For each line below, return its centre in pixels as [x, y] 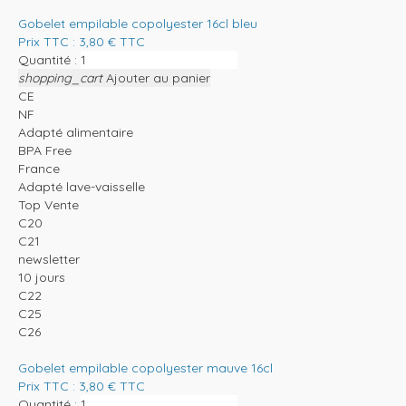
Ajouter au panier [158, 78]
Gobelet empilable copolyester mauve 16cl [145, 368]
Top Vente [48, 205]
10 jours [42, 278]
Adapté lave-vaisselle [82, 187]
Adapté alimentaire [76, 133]
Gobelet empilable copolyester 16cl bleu [138, 24]
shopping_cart [60, 78]
